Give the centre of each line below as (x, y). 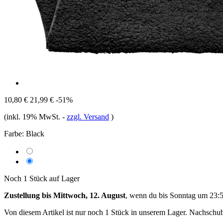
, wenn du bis (148, 195)
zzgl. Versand (88, 116)
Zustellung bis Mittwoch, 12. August (65, 195)
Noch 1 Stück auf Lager (42, 178)
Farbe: (14, 133)
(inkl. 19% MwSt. (33, 116)
